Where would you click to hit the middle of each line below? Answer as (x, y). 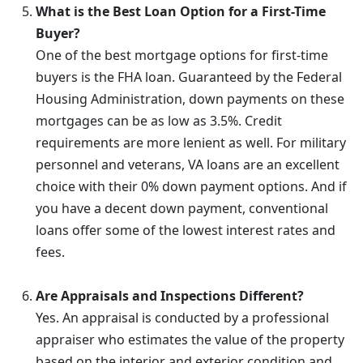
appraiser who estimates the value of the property (190, 340)
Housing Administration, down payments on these (190, 99)
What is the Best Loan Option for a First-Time (181, 11)
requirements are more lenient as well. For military (191, 143)
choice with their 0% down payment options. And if (191, 186)
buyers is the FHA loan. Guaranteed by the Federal (189, 77)
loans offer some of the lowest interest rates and (186, 230)
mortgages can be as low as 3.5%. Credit (159, 121)
